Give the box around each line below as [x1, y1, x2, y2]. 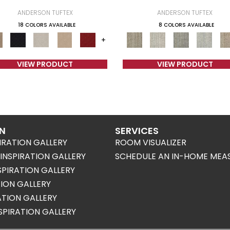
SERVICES [115, 124, 159, 137]
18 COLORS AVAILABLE [17, 21, 75, 29]
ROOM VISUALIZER [115, 137, 186, 148]
